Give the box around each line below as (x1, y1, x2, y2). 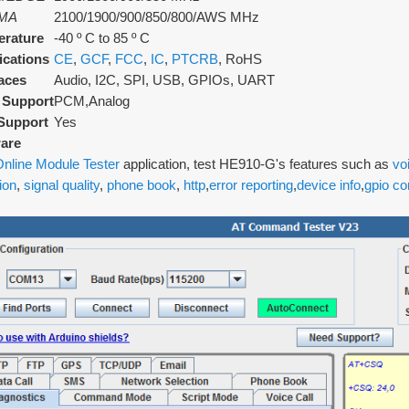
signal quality (24, 177, 100, 193)
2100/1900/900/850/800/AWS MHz (54, 9, 259, 25)
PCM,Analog (54, 93, 130, 109)
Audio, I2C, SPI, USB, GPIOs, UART (54, 72, 275, 88)
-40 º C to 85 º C (54, 30, 150, 46)
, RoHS (218, 51, 262, 67)
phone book (107, 177, 176, 193)
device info (297, 177, 361, 193)
